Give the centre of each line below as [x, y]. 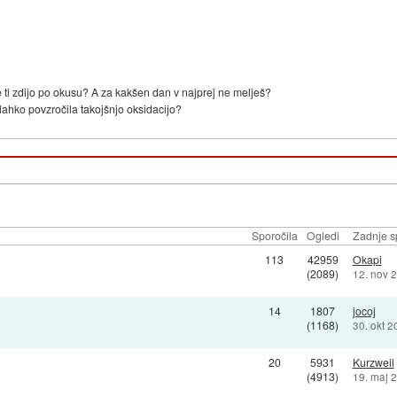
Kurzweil [373, 362]
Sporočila [274, 235]
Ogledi [323, 235]
